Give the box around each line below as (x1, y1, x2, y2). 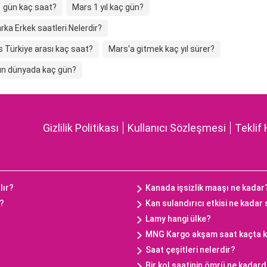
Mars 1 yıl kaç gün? (72, 2, 144, 13)
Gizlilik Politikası (43, 122, 119, 135)
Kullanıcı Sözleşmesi (128, 122, 226, 135)
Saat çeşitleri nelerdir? (145, 245, 235, 255)
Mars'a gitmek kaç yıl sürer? (108, 44, 215, 54)
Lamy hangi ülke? (145, 214, 211, 224)
